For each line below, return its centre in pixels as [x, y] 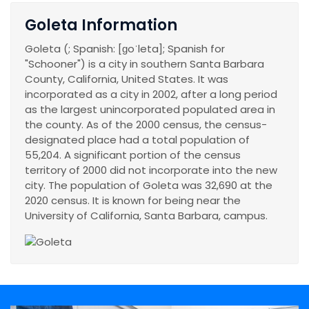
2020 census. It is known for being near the [133, 200]
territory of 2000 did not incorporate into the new [151, 170]
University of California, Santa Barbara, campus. [146, 215]
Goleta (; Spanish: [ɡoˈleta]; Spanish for [125, 48]
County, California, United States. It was [127, 79]
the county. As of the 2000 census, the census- [146, 124]
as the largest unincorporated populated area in [150, 109]
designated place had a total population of [137, 139]
